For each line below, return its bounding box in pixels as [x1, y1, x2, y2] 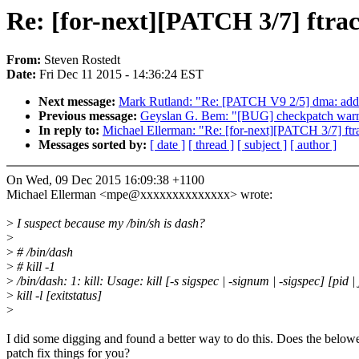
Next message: [38, 95, 119, 109]
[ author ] [290, 138, 337, 152]
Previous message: [38, 109, 140, 123]
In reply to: [38, 123, 103, 138]
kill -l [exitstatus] [14, 288, 102, 303]
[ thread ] [188, 138, 234, 152]
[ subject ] [237, 138, 287, 152]
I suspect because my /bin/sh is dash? [14, 216, 205, 231]
